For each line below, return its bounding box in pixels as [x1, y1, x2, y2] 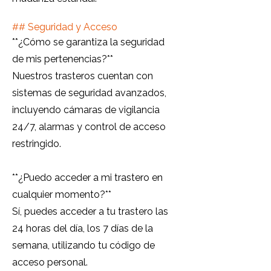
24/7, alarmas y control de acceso [12, 121, 166, 132]
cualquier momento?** [12, 189, 111, 200]
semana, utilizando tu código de [12, 240, 155, 251]
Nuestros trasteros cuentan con [12, 70, 153, 82]
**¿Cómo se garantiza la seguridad [12, 36, 165, 48]
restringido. [12, 138, 61, 149]
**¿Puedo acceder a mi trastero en [12, 172, 163, 183]
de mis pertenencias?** [12, 53, 113, 65]
